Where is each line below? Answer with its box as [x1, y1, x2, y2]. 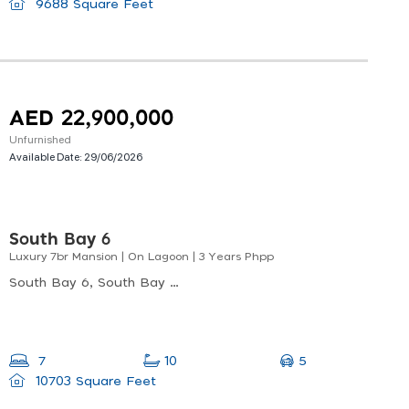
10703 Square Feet [30, 375, 156, 389]
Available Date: [9, 149, 84, 164]
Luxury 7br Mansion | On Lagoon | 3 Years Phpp [9, 251, 274, 263]
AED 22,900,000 [9, 109, 173, 131]
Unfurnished [9, 131, 71, 147]
